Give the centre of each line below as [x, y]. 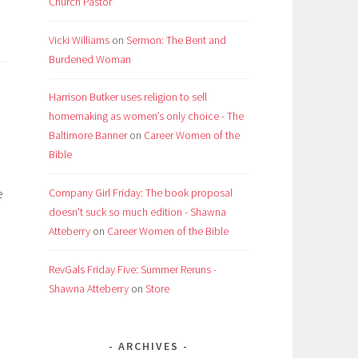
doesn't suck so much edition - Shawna [137, 212]
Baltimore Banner [88, 135]
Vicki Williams [79, 40]
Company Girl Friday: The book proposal [141, 193]
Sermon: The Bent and [176, 40]
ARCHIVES [149, 346]
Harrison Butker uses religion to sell [128, 97]
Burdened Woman [90, 59]
